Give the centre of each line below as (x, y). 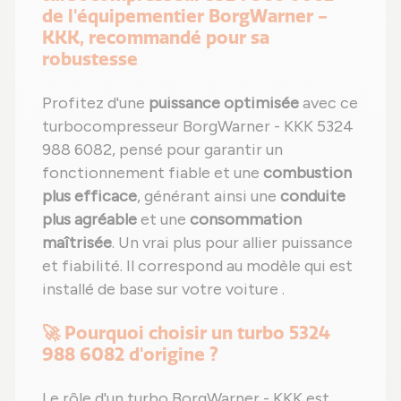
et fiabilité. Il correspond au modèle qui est (197, 266)
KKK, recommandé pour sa (156, 38)
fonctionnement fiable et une (153, 173)
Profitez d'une (95, 103)
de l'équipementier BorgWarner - (185, 17)
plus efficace (90, 196)
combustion (307, 173)
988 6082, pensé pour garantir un (162, 150)
